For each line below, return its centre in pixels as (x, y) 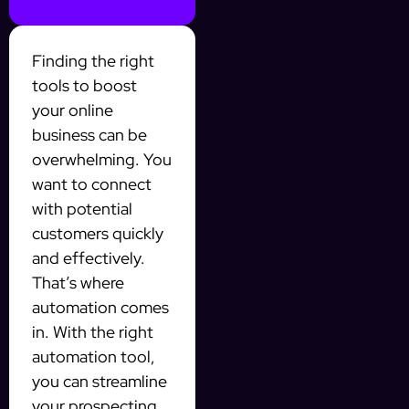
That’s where (78, 283)
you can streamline (100, 382)
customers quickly (98, 234)
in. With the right (93, 332)
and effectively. (89, 258)
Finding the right (93, 61)
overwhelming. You (102, 160)
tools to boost (84, 86)
